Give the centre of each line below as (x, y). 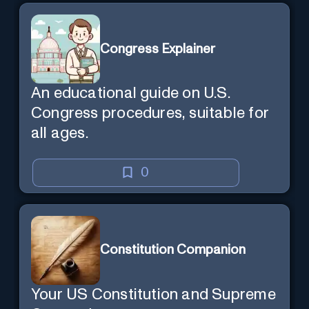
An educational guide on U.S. (131, 94)
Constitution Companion (173, 250)
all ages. (60, 134)
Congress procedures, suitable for (150, 114)
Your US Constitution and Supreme (153, 295)
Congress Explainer (158, 49)
